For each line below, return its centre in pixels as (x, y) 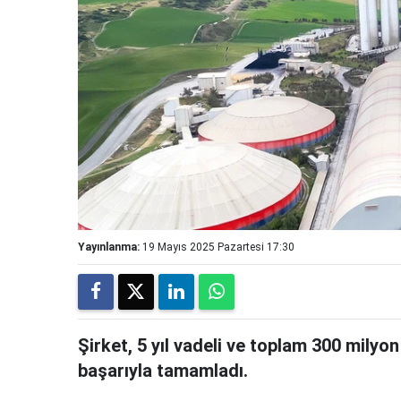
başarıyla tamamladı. (163, 371)
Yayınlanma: (109, 247)
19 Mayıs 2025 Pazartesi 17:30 (218, 247)
